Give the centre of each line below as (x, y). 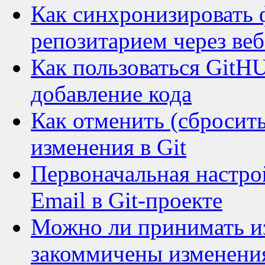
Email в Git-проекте (127, 200)
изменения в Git (109, 147)
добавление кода (111, 94)
